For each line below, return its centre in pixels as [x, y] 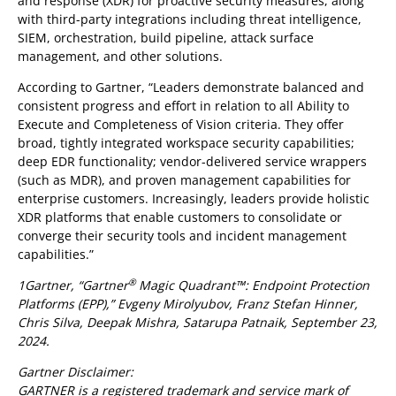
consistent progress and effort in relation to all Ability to [183, 106]
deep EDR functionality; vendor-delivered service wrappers [192, 161]
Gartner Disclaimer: [76, 372]
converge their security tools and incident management [182, 236]
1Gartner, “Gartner [73, 285]
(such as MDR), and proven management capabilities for [184, 180]
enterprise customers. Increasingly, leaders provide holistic [194, 198]
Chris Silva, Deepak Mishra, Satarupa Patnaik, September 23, [198, 322]
